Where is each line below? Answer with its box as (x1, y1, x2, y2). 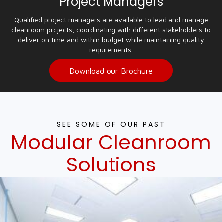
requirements (89, 45, 133, 54)
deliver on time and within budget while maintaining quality (18, 35, 204, 44)
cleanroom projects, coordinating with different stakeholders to (11, 25, 211, 34)
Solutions (66, 151, 156, 178)
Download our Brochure (69, 66, 153, 75)
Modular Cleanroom (11, 128, 211, 156)
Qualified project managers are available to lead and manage (14, 15, 208, 24)
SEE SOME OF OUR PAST (56, 119, 166, 129)
